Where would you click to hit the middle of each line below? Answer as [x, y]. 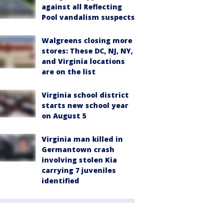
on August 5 [64, 116]
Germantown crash [78, 149]
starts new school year [85, 105]
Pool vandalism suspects [88, 17]
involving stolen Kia [79, 160]
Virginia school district [85, 95]
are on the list [69, 72]
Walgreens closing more [87, 40]
